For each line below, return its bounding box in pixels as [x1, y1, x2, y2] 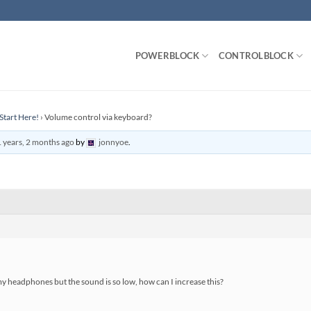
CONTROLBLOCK [218, 50, 294, 61]
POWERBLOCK [135, 50, 200, 61]
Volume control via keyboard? [44, 112, 152, 122]
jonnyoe [99, 137, 129, 147]
